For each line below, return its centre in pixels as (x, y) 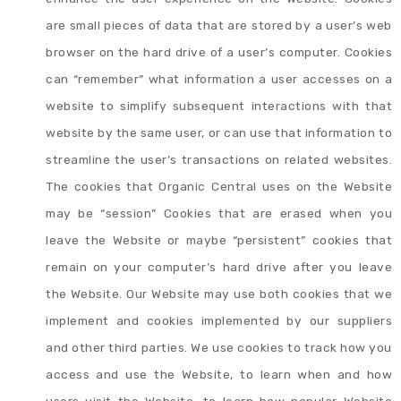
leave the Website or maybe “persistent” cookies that (219, 240)
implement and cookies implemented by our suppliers (219, 321)
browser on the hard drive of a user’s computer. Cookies (219, 52)
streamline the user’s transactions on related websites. (219, 160)
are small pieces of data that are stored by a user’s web (219, 26)
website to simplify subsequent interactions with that (219, 106)
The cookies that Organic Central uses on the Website (219, 187)
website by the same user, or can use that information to (219, 133)
